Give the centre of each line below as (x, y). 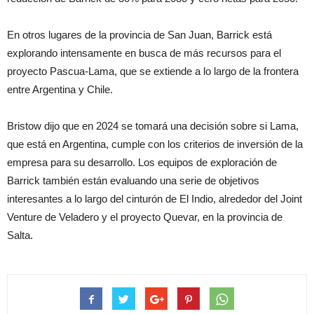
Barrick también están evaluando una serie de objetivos (133, 181)
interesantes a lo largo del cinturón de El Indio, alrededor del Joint (155, 199)
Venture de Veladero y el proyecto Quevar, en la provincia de (145, 217)
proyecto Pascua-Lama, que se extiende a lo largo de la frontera (153, 71)
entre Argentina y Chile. (60, 90)
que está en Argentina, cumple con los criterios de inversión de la (155, 144)
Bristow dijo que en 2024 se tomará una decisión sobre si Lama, (153, 126)
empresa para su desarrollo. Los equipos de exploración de (142, 163)
